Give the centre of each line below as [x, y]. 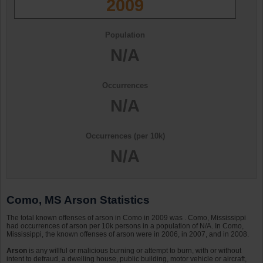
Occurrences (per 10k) [125, 136]
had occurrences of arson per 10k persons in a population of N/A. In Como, [125, 226]
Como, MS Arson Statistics [78, 200]
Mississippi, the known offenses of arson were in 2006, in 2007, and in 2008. [128, 235]
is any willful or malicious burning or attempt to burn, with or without [134, 251]
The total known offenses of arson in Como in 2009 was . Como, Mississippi [126, 218]
